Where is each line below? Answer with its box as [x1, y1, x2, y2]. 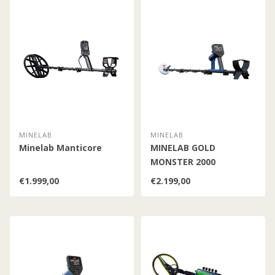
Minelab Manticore [19, 142, 102, 154]
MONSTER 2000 [150, 156, 215, 168]
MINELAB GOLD [150, 142, 215, 154]
